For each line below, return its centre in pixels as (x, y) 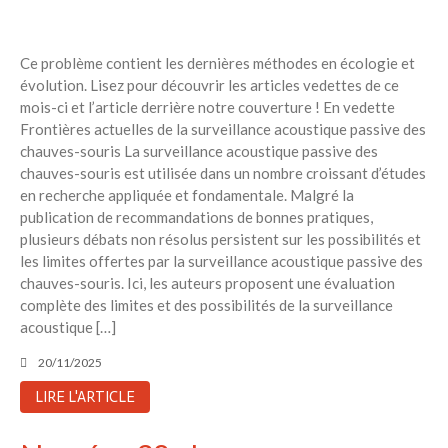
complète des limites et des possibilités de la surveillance (206, 305)
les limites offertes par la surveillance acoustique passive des (221, 261)
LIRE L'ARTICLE (85, 396)
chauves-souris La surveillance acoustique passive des (199, 151)
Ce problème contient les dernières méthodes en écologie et (217, 63)
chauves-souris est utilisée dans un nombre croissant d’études (223, 173)
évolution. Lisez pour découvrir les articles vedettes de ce (209, 85)
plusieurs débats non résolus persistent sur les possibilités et (220, 239)
